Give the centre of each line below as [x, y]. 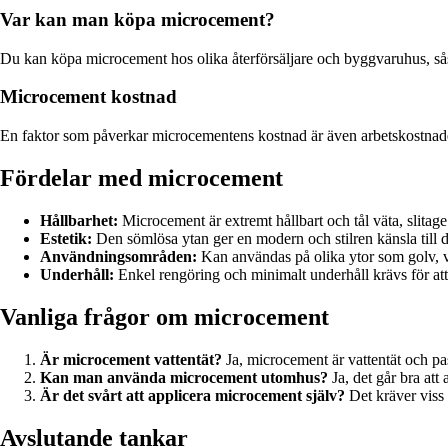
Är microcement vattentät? [131, 359]
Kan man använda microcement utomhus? [184, 377]
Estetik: [66, 238]
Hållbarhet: [79, 220]
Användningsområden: [118, 256]
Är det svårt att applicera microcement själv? [192, 395]
